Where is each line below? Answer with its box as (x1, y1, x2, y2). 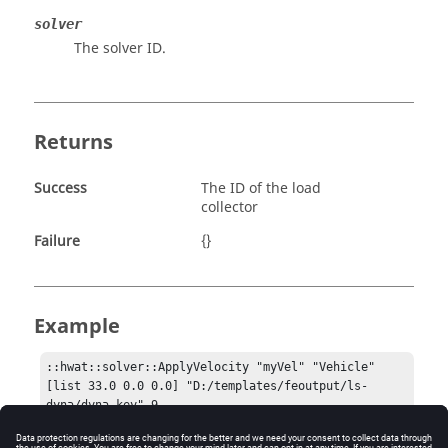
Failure (34, 231, 80, 252)
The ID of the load (201, 178, 321, 199)
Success (34, 178, 87, 199)
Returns (34, 128, 113, 157)
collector (201, 197, 258, 218)
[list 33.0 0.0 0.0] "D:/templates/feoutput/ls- (46, 379, 369, 394)
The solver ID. (74, 38, 166, 59)
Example (34, 312, 120, 341)
